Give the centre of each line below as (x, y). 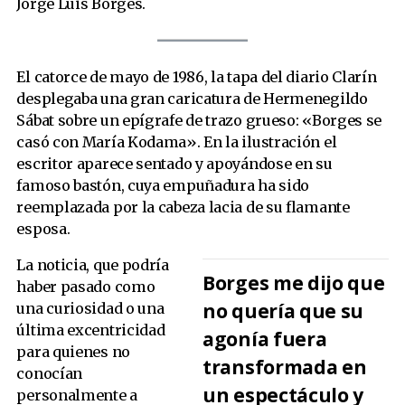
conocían (50, 374)
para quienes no (73, 352)
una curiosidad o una (90, 309)
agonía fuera (265, 339)
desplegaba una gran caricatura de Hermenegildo (192, 98)
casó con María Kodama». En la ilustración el (177, 141)
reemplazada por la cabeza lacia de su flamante (183, 207)
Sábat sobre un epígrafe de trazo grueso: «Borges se (199, 120)
